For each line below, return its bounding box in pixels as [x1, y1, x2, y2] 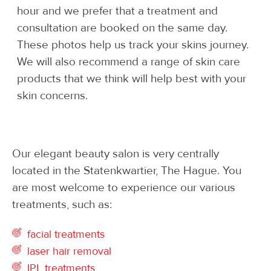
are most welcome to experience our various [12, 180, 235, 195]
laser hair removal [27, 244, 111, 258]
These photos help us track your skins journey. [17, 38, 249, 52]
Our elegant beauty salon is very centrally [12, 146, 219, 161]
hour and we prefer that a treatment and [17, 4, 218, 18]
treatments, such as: [12, 197, 112, 212]
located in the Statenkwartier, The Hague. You [12, 163, 241, 178]
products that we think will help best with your [17, 71, 246, 86]
